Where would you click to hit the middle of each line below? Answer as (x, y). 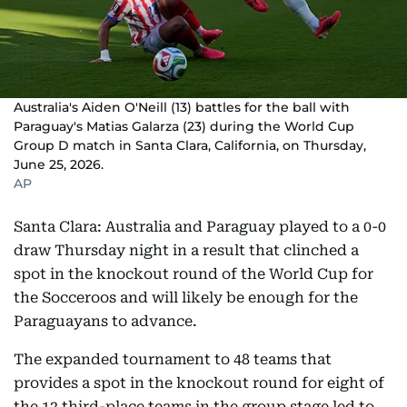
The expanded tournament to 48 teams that (173, 359)
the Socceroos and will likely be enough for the (186, 298)
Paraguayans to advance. (105, 321)
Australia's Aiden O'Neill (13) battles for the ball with (182, 107)
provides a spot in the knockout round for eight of (199, 383)
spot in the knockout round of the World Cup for (194, 274)
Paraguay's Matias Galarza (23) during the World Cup (184, 126)
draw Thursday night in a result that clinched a (186, 250)
